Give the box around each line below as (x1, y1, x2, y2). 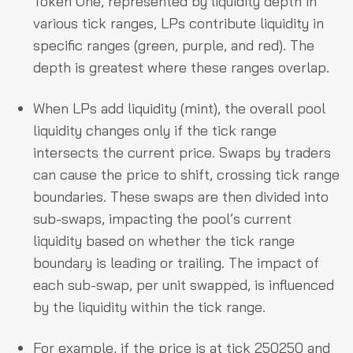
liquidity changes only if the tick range (33, 121, 277, 139)
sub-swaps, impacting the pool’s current (33, 210, 292, 228)
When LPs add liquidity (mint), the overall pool (33, 99, 325, 117)
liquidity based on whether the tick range (33, 232, 295, 250)
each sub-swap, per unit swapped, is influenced (33, 276, 334, 294)
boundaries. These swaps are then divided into (33, 188, 329, 206)
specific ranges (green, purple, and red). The (33, 36, 314, 54)
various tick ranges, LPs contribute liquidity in (33, 14, 324, 32)
